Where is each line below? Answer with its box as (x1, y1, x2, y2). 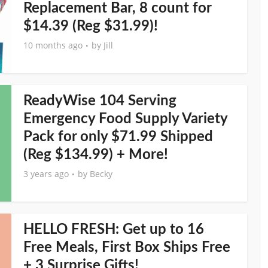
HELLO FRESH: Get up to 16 (23, 223, 204, 237)
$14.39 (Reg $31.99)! (23, 19, 158, 33)
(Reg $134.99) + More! (23, 148, 168, 162)
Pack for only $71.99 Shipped (23, 130, 213, 144)
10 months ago (23, 39, 83, 51)
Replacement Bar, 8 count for (23, 1, 211, 16)
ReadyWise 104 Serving (23, 94, 176, 108)
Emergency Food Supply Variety (23, 112, 227, 126)
